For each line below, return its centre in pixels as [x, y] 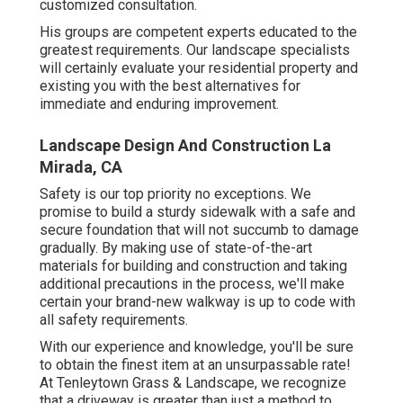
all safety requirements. [114, 319]
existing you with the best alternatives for [170, 85]
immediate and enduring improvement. [159, 103]
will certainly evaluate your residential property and [199, 67]
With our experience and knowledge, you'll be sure [197, 346]
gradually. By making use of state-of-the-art [176, 247]
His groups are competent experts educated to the [198, 31]
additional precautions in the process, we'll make [192, 283]
